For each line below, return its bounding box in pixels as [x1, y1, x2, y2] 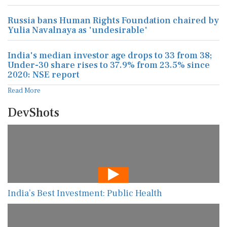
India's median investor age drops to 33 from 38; [8, 50, 212, 61]
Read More [8, 86, 41, 95]
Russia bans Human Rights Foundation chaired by [8, 15, 219, 26]
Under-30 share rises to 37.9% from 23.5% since [8, 59, 210, 71]
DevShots [8, 105, 59, 121]
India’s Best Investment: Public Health [8, 187, 162, 199]
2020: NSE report [8, 69, 80, 81]
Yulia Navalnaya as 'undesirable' [8, 24, 147, 36]
